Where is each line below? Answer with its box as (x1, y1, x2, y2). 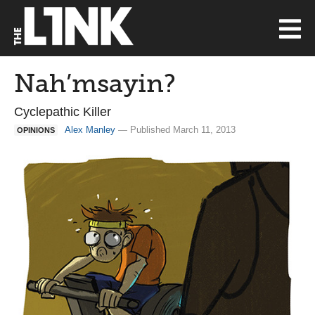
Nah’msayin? (14, 68, 176, 98)
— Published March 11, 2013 (115, 124, 236, 135)
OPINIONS (17, 126, 55, 134)
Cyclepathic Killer (14, 105, 111, 119)
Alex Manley (65, 124, 115, 135)
